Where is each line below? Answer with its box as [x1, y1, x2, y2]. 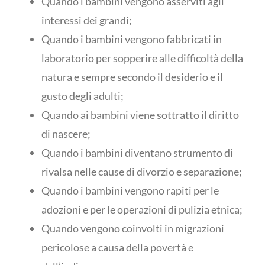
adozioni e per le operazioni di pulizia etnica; [41, 203, 243, 216]
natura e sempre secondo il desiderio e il [41, 70, 223, 83]
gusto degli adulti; [41, 89, 124, 102]
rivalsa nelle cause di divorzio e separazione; [41, 165, 242, 178]
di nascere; [41, 127, 91, 140]
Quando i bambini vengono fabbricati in [41, 33, 222, 46]
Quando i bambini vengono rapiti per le [41, 184, 219, 197]
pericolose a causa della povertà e [41, 241, 193, 254]
